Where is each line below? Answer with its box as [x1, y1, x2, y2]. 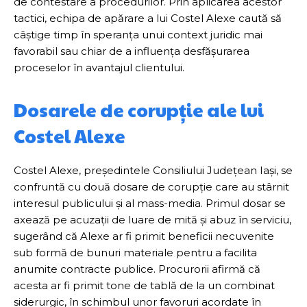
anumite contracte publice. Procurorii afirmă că [14, 262, 260, 275]
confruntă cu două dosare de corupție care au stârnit [14, 180, 289, 193]
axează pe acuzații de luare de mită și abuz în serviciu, [14, 213, 291, 226]
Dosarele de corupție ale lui [14, 97, 264, 123]
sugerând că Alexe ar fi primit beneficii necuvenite [14, 230, 274, 243]
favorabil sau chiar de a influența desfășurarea [14, 45, 249, 58]
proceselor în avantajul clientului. [14, 61, 184, 74]
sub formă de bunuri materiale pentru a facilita [14, 246, 257, 259]
